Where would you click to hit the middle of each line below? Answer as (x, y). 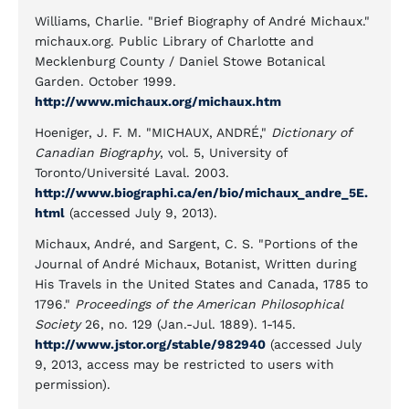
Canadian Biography (97, 152)
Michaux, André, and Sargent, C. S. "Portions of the (196, 244)
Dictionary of (311, 132)
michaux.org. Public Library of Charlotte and (174, 41)
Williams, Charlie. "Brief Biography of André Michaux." (202, 21)
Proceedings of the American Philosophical (209, 304)
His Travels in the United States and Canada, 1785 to (201, 284)
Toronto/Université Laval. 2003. (132, 173)
